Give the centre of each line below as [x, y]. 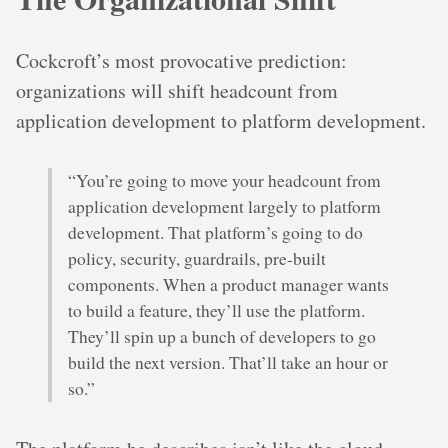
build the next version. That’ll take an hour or [228, 362]
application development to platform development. [221, 120]
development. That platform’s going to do [215, 232]
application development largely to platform [224, 206]
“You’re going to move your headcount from [224, 180]
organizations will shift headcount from [177, 90]
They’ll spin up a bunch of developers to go [222, 336]
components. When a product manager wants [228, 284]
